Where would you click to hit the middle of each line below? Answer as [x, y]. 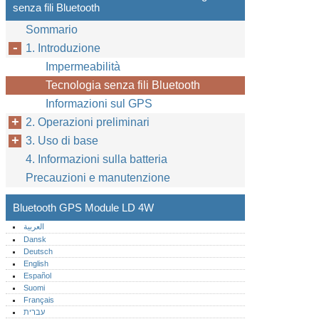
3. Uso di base [62, 141]
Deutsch [38, 251]
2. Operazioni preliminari [88, 122]
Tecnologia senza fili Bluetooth [123, 85]
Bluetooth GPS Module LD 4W [83, 208]
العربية [34, 226]
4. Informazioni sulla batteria [96, 159]
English [36, 263]
